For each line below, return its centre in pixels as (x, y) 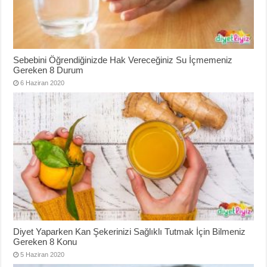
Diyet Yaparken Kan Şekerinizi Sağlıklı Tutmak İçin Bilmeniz (130, 231)
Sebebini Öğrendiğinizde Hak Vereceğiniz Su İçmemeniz (123, 60)
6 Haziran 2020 (43, 83)
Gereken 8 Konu (45, 241)
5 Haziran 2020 (43, 254)
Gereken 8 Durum (49, 70)
